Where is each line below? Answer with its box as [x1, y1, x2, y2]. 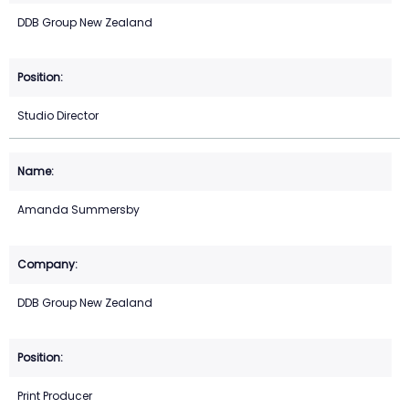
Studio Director [17, 108, 99, 124]
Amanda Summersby [17, 202, 140, 218]
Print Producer [17, 388, 92, 404]
